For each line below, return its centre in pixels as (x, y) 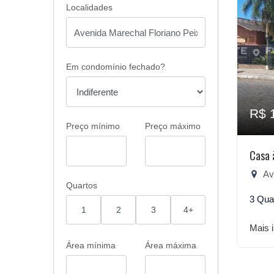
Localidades (89, 7)
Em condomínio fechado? (116, 67)
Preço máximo (173, 126)
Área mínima (91, 245)
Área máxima (171, 245)
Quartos (82, 185)
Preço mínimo (93, 126)
